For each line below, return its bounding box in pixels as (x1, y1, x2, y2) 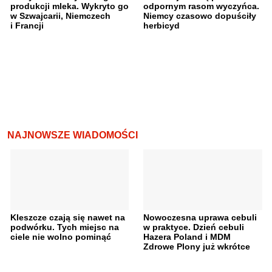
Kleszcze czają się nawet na (10, 212, 125, 223)
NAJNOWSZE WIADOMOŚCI (7, 130, 138, 141)
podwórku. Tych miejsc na (10, 222, 119, 233)
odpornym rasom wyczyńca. (143, 1, 259, 12)
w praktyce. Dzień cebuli (143, 222, 244, 233)
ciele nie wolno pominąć (10, 232, 111, 242)
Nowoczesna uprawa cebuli (143, 212, 257, 223)
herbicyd (143, 21, 180, 31)
